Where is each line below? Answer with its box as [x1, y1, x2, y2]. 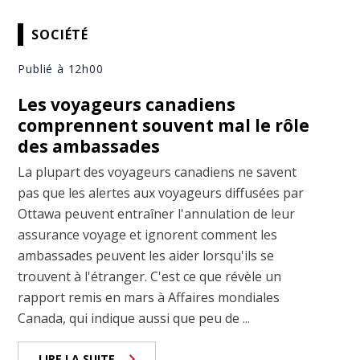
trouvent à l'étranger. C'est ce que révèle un [18, 268, 282, 286]
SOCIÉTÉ [31, 25, 89, 43]
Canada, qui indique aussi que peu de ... [18, 309, 251, 328]
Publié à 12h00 [18, 61, 104, 77]
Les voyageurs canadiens [18, 93, 236, 117]
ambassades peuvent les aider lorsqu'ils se [18, 247, 275, 265]
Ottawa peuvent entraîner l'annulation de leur [18, 205, 296, 223]
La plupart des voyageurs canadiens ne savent [18, 163, 297, 182]
